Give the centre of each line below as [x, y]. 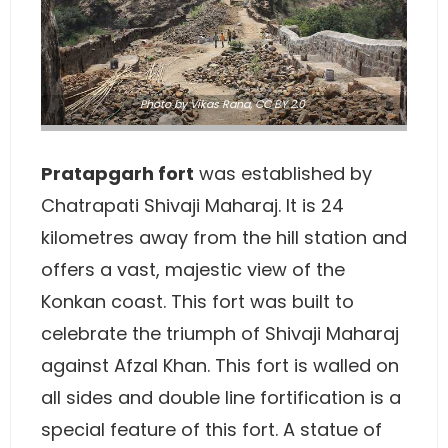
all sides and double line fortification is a [221, 397]
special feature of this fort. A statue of [211, 429]
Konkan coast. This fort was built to [197, 301]
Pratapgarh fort [117, 173]
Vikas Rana [220, 104]
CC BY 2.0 [280, 104]
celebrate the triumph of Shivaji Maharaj [220, 333]
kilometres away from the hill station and [224, 237]
